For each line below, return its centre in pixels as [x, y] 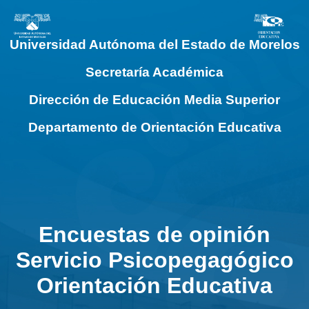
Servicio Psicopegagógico [154, 260]
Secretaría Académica [154, 72]
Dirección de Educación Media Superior [154, 100]
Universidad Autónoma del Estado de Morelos [154, 44]
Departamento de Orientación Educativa [154, 127]
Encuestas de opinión [154, 235]
